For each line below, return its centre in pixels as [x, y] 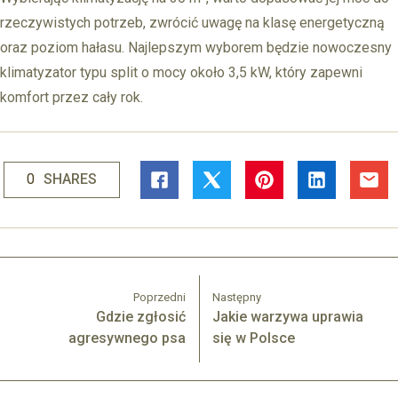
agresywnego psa [127, 338]
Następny [237, 297]
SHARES [70, 179]
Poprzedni [159, 297]
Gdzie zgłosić [140, 316]
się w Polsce [254, 338]
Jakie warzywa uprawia [288, 316]
